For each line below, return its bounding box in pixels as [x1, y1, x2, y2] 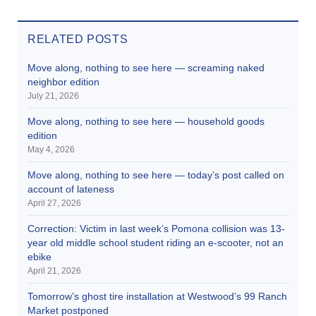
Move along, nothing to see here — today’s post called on [28, 169, 284, 181]
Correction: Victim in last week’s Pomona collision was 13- [28, 222, 285, 234]
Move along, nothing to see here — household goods [28, 115, 265, 127]
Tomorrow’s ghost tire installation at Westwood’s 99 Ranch [28, 290, 287, 302]
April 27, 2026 [28, 197, 81, 208]
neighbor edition [28, 75, 99, 87]
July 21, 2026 [28, 90, 79, 101]
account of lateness [28, 183, 114, 195]
